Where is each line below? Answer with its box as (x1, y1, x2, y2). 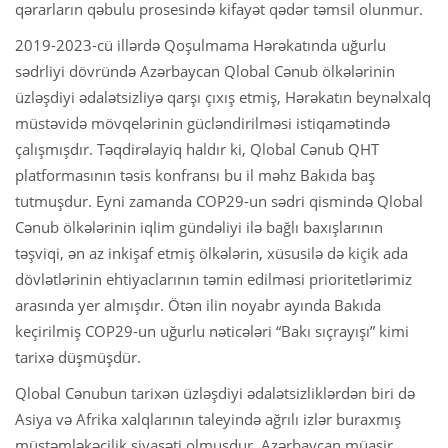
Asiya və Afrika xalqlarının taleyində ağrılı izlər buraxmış (15, 408, 401, 429)
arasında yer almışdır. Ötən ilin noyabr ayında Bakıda (15, 294, 381, 315)
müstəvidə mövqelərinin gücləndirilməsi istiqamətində (15, 112, 390, 133)
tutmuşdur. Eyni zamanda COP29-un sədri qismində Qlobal (15, 190, 423, 211)
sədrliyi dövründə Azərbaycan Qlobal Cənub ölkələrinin (15, 60, 395, 81)
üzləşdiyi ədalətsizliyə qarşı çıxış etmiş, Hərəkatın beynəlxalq (15, 86, 431, 107)
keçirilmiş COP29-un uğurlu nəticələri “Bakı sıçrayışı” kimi (15, 320, 409, 341)
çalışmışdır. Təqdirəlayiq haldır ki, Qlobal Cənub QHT (15, 138, 379, 159)
